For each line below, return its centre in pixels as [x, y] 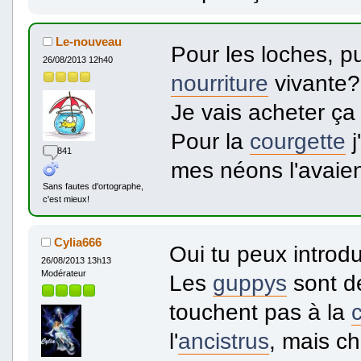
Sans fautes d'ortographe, [93, 186]
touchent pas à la [260, 312]
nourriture [219, 83]
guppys [249, 283]
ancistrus [223, 341]
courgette [297, 141]
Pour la [210, 141]
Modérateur [63, 273]
